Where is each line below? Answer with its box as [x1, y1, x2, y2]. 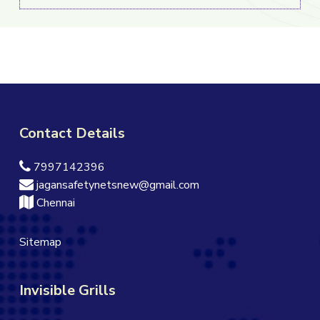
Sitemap [19, 234, 61, 250]
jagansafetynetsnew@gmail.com [33, 176, 199, 193]
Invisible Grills [19, 280, 116, 300]
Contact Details [19, 123, 125, 143]
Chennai [33, 194, 75, 211]
